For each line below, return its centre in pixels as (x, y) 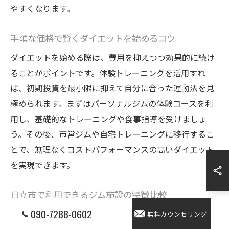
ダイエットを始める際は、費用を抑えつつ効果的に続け (112, 58)
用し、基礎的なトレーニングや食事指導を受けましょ (108, 119)
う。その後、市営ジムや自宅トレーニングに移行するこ (112, 134)
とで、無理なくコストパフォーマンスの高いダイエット (112, 150)
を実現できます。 (42, 165)
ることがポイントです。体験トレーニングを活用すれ (108, 73)
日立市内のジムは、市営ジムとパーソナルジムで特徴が (112, 214)
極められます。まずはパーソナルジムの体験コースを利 (112, 104)
